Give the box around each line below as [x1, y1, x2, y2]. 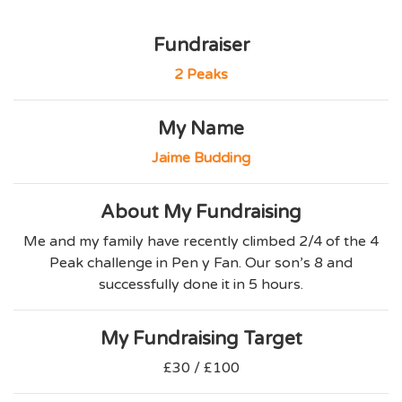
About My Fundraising [100, 201, 301, 224]
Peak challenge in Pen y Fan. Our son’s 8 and [49, 254, 353, 273]
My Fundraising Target [100, 328, 302, 351]
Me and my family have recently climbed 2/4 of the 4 [23, 232, 379, 251]
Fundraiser [153, 34, 249, 57]
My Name [158, 118, 244, 141]
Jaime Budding [152, 149, 250, 168]
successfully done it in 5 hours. [99, 275, 303, 294]
